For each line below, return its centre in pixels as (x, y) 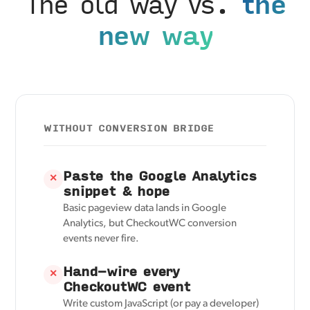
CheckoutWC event (127, 286)
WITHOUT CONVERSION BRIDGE (129, 128)
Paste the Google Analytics (160, 176)
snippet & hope (117, 191)
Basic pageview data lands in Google (145, 209)
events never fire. (101, 239)
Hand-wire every (121, 271)
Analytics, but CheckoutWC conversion (150, 224)
